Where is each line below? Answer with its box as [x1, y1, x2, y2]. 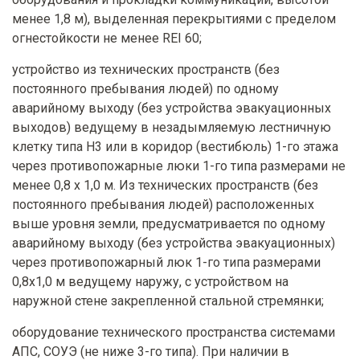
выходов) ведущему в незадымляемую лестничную [12, 119, 331, 135]
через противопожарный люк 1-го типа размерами [12, 254, 321, 270]
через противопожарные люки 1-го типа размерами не [12, 157, 346, 174]
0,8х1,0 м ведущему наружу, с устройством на [12, 273, 288, 289]
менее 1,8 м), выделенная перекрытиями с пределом [12, 10, 336, 27]
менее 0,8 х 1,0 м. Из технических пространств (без [12, 177, 318, 193]
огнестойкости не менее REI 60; [12, 30, 202, 46]
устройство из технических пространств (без [12, 61, 280, 77]
